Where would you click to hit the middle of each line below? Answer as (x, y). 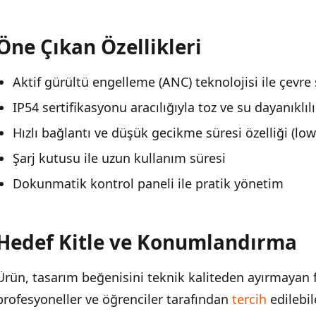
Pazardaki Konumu (72, 20)
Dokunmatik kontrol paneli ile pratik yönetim (148, 183)
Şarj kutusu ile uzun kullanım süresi (119, 158)
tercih (249, 299)
